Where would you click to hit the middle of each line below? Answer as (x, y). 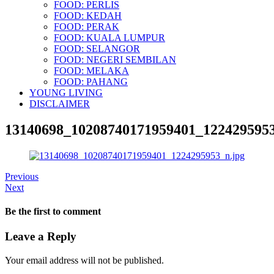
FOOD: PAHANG (91, 81)
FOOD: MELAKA (91, 70)
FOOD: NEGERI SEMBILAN (115, 59)
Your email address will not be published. (84, 260)
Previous (22, 176)
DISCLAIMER (60, 103)
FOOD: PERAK (87, 26)
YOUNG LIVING (66, 92)
